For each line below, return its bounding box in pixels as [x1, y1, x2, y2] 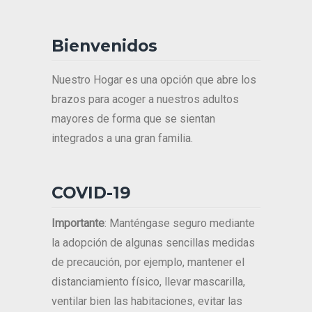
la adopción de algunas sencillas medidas [52, 236, 255, 250]
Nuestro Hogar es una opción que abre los [52, 73, 256, 87]
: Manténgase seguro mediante [104, 217, 255, 231]
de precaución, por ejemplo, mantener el [52, 256, 244, 270]
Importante [52, 217, 104, 231]
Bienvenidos [52, 36, 157, 56]
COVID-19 [52, 183, 131, 203]
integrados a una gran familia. [52, 132, 193, 146]
